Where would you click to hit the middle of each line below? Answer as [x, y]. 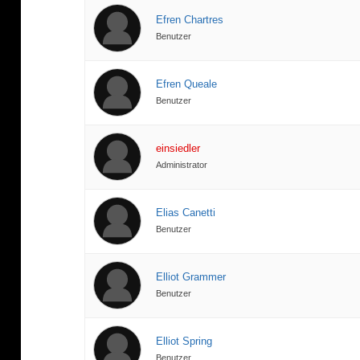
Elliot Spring [184, 342]
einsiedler [178, 149]
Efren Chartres [190, 20]
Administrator [182, 165]
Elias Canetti [186, 213]
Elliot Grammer [191, 277]
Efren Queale [187, 84]
